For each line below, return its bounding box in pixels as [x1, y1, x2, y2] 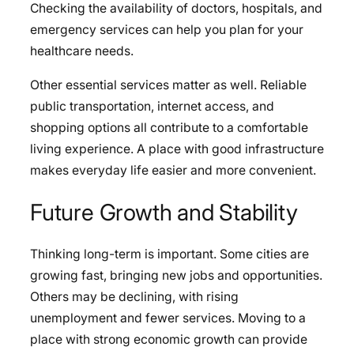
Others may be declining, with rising [30, 289, 239, 305]
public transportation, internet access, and [30, 98, 274, 114]
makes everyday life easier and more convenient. [30, 162, 316, 178]
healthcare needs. [30, 43, 134, 59]
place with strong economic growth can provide [30, 332, 307, 348]
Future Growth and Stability [30, 198, 298, 226]
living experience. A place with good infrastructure [30, 141, 324, 156]
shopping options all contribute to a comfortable [30, 119, 308, 135]
